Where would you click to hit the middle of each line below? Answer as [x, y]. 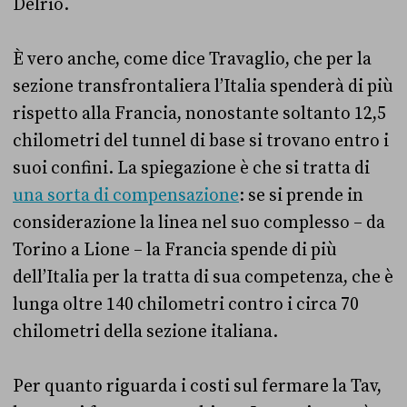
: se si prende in [301, 195]
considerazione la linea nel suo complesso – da [199, 222]
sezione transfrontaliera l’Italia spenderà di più [203, 86]
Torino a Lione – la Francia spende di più [175, 249]
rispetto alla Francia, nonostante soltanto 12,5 [199, 113]
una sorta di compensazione [126, 195]
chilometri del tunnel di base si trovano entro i [201, 140]
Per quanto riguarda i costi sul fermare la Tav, [197, 386]
